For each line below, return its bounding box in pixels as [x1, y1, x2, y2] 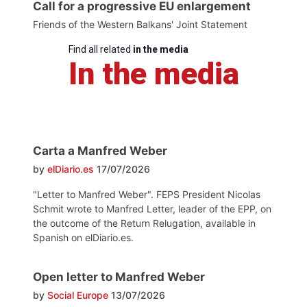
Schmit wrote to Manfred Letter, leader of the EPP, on [33, 202, 271, 214]
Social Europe [47, 288, 108, 301]
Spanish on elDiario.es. [33, 231, 134, 243]
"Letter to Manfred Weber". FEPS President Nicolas [33, 188, 260, 200]
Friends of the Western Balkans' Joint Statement [33, 18, 247, 30]
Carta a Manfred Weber [33, 143, 167, 158]
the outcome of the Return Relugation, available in [33, 217, 256, 229]
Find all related [68, 43, 133, 55]
